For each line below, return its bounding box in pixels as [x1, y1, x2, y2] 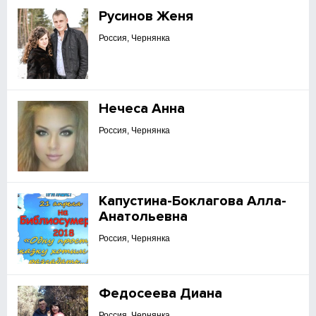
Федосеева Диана [99, 285, 223, 302]
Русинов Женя [99, 8, 194, 25]
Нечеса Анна [99, 100, 186, 117]
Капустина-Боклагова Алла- [99, 193, 287, 209]
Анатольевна [99, 208, 188, 225]
